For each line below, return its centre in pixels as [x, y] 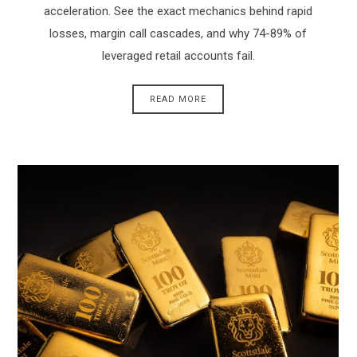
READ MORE [178, 100]
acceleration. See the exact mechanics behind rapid [178, 12]
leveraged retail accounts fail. [178, 56]
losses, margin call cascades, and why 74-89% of [178, 34]
